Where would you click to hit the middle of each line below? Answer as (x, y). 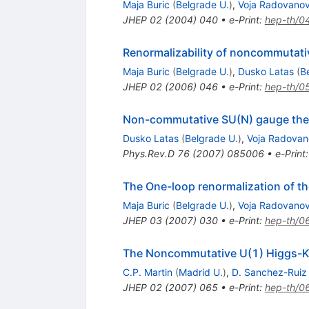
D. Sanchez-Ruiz (269, 272)
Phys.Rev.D (148, 154)
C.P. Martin (147, 272)
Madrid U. (200, 272)
